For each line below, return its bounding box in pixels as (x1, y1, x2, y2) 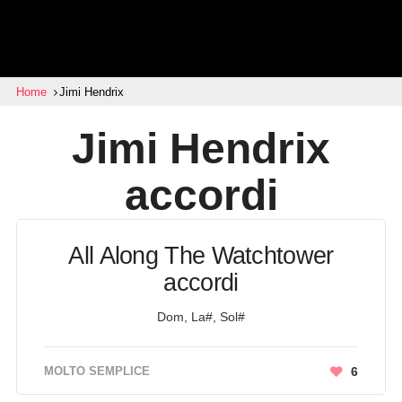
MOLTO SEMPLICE (43, 364, 150, 378)
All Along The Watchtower (68, 242, 334, 269)
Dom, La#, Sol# (157, 310, 245, 324)
